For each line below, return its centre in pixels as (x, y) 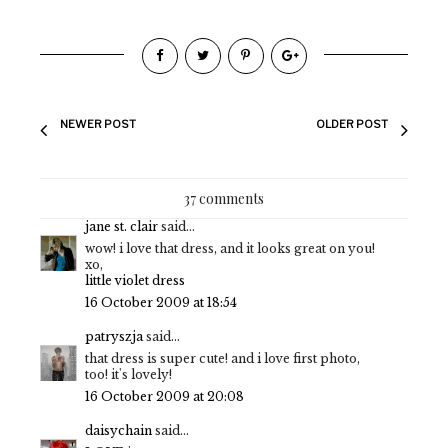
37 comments (224, 199)
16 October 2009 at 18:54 (161, 303)
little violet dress (135, 281)
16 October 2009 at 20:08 (164, 397)
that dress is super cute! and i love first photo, (222, 359)
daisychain (118, 431)
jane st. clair (121, 227)
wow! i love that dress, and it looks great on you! (230, 249)
